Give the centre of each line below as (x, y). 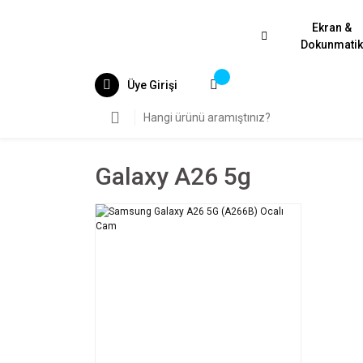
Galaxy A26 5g (173, 176)
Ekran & (332, 28)
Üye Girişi (152, 85)
